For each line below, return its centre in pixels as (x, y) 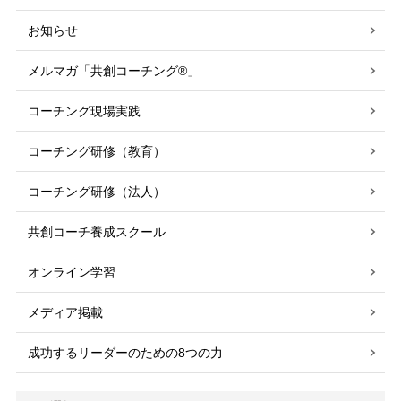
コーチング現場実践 (84, 111)
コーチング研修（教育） (96, 152)
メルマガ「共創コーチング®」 (113, 71)
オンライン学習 (71, 273)
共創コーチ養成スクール (96, 232)
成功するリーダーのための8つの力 (125, 353)
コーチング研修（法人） (96, 192)
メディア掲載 (71, 313)
